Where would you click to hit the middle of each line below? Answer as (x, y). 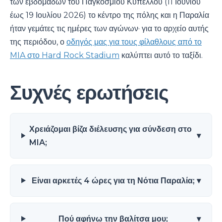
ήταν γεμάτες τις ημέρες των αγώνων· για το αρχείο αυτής (109, 28)
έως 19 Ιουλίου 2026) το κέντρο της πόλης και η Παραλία (110, 15)
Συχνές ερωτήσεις (89, 92)
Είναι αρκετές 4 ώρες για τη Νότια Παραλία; (113, 180)
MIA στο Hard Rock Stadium (65, 55)
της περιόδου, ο (38, 42)
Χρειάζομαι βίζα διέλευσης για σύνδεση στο (111, 129)
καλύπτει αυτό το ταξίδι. (161, 55)
